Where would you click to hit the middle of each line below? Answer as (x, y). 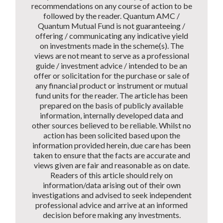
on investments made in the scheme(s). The (111, 46)
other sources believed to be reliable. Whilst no (111, 125)
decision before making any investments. (111, 215)
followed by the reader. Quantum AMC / (111, 16)
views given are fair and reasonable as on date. (111, 165)
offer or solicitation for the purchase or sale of (111, 76)
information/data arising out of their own (111, 185)
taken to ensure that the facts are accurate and (111, 155)
